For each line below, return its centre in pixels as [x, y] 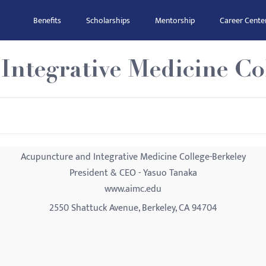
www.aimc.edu [133, 189]
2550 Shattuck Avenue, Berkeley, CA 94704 [133, 208]
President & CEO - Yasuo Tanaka [133, 173]
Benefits [47, 20]
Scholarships [108, 20]
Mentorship [175, 20]
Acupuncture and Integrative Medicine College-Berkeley [133, 157]
